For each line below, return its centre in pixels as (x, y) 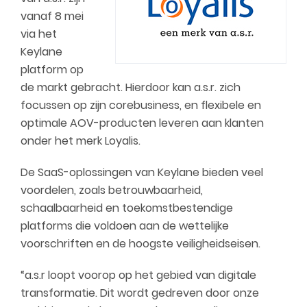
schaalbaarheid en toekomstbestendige (127, 208)
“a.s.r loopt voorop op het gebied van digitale (138, 275)
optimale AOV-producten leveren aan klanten (142, 123)
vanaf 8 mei (52, 16)
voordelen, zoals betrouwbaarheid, (112, 190)
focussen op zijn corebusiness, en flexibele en (141, 105)
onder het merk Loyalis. (81, 141)
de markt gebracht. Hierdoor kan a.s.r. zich (131, 87)
